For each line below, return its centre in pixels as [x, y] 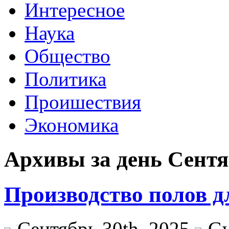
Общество [67, 56]
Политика [65, 79]
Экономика [72, 125]
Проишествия [83, 102]
